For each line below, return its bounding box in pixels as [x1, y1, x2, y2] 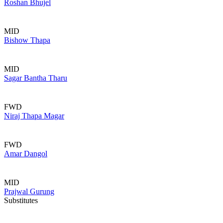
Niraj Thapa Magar [4, 111, 64, 120]
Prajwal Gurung [4, 187, 54, 196]
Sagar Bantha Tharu [4, 74, 67, 82]
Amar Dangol [4, 149, 47, 158]
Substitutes [4, 196, 38, 205]
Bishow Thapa [4, 36, 50, 44]
